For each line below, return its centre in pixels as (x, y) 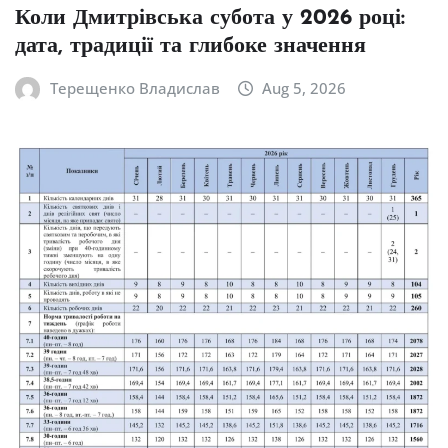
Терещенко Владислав (134, 88)
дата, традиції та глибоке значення (190, 47)
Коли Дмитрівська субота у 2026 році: (210, 19)
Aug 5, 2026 (304, 88)
